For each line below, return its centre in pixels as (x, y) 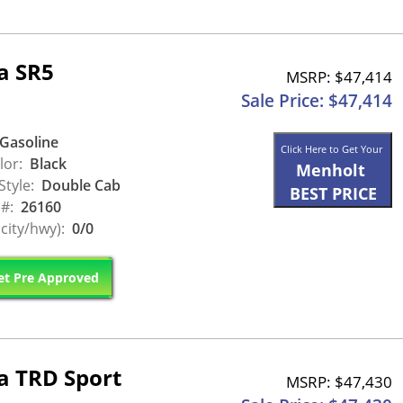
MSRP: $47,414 (339, 76)
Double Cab (79, 185)
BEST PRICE (333, 193)
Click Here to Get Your (333, 148)
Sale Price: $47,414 (317, 100)
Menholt (331, 170)
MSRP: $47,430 (339, 382)
